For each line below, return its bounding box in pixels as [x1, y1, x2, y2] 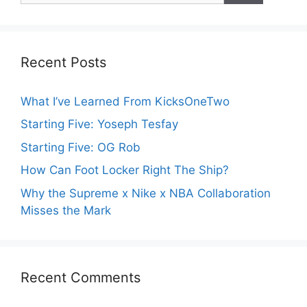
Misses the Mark [21, 203, 111, 217]
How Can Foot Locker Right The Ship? [21, 163, 229, 177]
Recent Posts [21, 53, 106, 71]
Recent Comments [21, 269, 140, 286]
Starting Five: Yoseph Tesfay [21, 117, 178, 132]
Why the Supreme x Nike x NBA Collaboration [21, 186, 271, 200]
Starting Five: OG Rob [21, 140, 140, 154]
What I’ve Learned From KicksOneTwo [21, 94, 230, 108]
